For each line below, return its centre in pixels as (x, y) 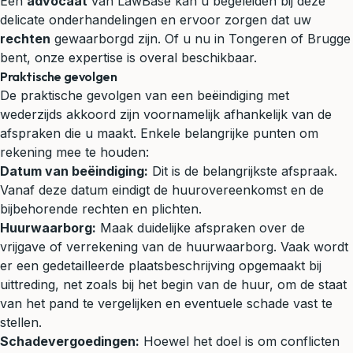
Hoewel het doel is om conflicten (240, 341)
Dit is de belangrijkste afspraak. (243, 171)
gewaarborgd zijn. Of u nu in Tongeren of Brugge (201, 38)
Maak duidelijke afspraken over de (201, 227)
